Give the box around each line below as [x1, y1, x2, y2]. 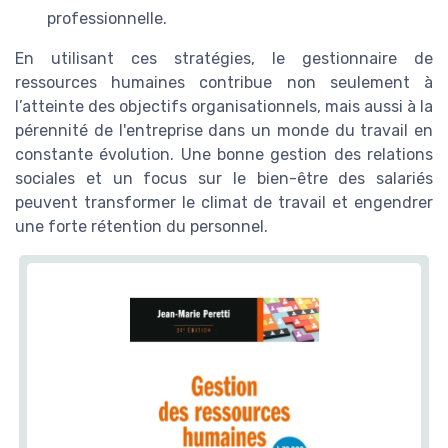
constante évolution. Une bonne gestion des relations [15, 144, 433, 164]
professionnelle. [47, 8, 167, 28]
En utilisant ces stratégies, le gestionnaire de [15, 48, 433, 68]
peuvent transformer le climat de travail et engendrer [15, 192, 433, 212]
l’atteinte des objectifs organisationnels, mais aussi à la [15, 96, 433, 116]
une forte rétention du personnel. [15, 216, 268, 236]
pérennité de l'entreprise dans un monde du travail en [15, 120, 433, 140]
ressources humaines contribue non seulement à [15, 72, 433, 92]
